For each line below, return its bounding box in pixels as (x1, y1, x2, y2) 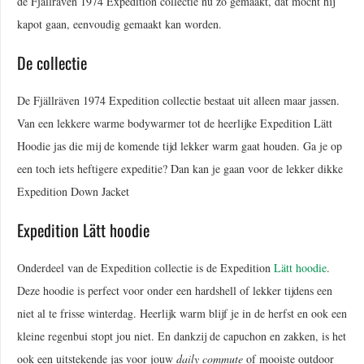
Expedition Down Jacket (17, 183, 129, 199)
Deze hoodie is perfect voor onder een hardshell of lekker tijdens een (17, 282, 332, 298)
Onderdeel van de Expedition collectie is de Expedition (17, 259, 274, 275)
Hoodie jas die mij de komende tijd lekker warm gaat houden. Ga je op (17, 137, 342, 154)
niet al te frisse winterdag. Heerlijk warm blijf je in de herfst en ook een (17, 305, 347, 321)
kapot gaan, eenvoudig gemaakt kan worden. (17, 15, 222, 32)
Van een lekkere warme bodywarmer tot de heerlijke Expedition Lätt (17, 115, 332, 131)
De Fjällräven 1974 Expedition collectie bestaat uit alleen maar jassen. (17, 92, 340, 108)
